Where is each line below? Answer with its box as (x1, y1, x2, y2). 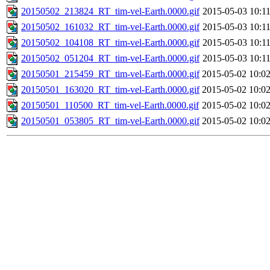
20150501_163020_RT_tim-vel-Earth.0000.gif (21, 84, 199, 95)
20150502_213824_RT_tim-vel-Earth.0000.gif (21, 6, 199, 17)
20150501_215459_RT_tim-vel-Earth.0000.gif (21, 69, 199, 80)
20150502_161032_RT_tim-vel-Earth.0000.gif (21, 22, 199, 33)
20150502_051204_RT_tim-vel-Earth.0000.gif (21, 53, 199, 64)
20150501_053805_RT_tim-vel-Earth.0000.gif (21, 116, 199, 127)
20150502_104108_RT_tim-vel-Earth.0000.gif (21, 37, 199, 48)
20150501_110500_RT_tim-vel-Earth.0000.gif (21, 100, 199, 111)
